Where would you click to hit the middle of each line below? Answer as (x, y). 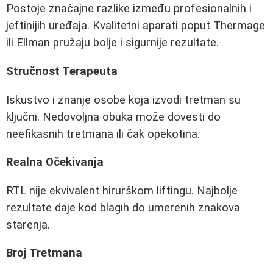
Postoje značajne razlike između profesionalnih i (129, 9)
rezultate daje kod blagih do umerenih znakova (123, 207)
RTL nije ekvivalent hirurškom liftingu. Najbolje (122, 190)
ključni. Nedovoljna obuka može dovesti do (113, 117)
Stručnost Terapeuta (62, 71)
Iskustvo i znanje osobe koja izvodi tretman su (123, 100)
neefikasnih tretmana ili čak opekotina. (103, 134)
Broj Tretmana (44, 253)
